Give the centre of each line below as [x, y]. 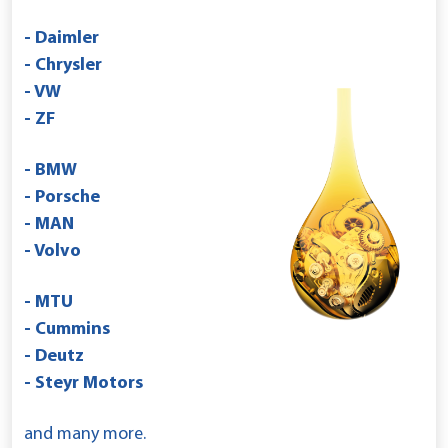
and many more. [85, 434]
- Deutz [54, 356]
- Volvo [52, 251]
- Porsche [62, 197]
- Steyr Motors [83, 383]
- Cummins [67, 329]
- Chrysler [63, 65]
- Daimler [61, 38]
